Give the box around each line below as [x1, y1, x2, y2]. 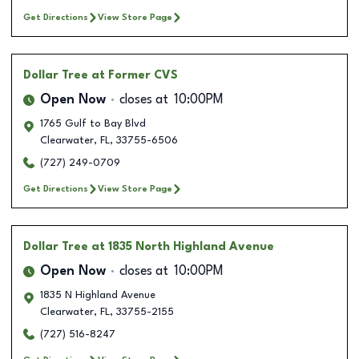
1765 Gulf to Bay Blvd [40, 118, 146, 129]
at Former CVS [91, 69, 178, 81]
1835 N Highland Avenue [40, 289, 155, 301]
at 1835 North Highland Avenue [91, 240, 274, 252]
